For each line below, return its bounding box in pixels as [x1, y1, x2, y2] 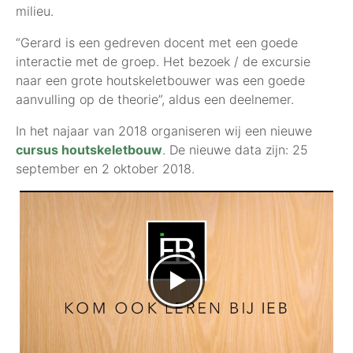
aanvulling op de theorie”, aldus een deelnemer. [16, 91, 294, 107]
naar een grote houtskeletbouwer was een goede [16, 72, 305, 88]
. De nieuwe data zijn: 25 [162, 141, 308, 158]
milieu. [16, 2, 54, 19]
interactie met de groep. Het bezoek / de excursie [16, 53, 310, 69]
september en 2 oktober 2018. [16, 160, 195, 176]
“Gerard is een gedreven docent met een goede [16, 34, 298, 50]
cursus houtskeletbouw [16, 141, 162, 158]
